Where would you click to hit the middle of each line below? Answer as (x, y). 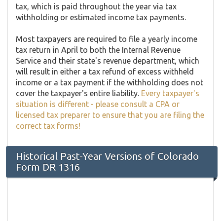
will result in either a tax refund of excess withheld (105, 72)
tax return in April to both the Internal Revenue (98, 50)
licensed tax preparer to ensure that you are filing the (110, 115)
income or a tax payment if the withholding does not (110, 83)
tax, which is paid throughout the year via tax (96, 7)
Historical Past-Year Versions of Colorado (107, 156)
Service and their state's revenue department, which (108, 61)
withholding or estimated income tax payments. (101, 18)
